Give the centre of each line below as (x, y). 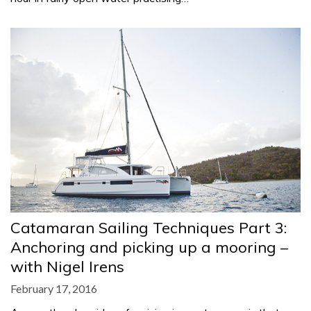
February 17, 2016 (54, 288)
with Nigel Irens (67, 266)
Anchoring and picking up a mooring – (149, 247)
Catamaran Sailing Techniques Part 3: (149, 227)
